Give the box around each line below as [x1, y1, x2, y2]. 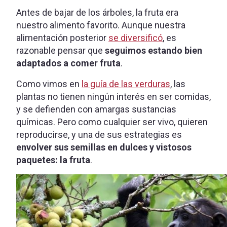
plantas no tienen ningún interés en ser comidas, [16, 91, 211, 102]
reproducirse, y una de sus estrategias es [16, 129, 182, 140]
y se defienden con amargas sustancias [16, 104, 176, 115]
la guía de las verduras [82, 79, 170, 90]
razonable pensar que [16, 45, 105, 56]
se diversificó [108, 32, 163, 44]
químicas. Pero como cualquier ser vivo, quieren [16, 117, 208, 128]
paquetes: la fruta [16, 155, 90, 166]
